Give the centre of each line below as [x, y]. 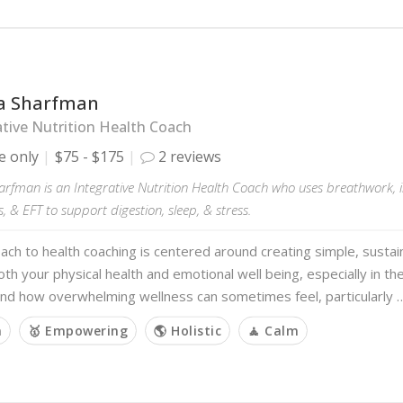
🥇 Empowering [78, 330]
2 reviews [188, 156]
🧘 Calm [273, 330]
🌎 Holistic [188, 330]
